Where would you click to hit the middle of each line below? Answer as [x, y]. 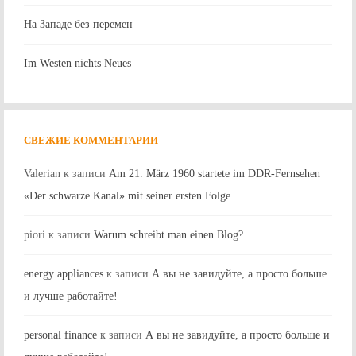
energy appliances [64, 274]
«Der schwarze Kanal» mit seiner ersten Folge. [129, 196]
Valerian [42, 174]
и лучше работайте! [71, 296]
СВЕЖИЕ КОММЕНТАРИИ [91, 141]
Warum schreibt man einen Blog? [168, 235]
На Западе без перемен [78, 25]
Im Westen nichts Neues [77, 64]
